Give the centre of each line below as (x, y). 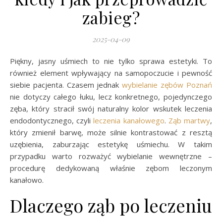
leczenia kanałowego (129, 120)
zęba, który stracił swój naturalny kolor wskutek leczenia (111, 109)
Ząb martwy (189, 120)
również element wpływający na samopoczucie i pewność (111, 73)
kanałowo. (27, 180)
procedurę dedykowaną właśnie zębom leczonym (111, 168)
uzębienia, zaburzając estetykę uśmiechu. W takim (111, 144)
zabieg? (111, 17)
